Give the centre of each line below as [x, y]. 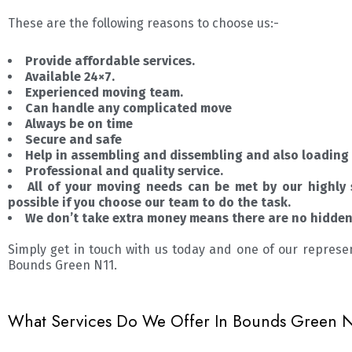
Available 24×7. [70, 76]
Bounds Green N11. [62, 265]
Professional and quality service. [124, 170]
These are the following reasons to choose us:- [143, 23]
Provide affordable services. [110, 60]
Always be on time [79, 123]
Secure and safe [73, 139]
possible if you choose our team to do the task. [149, 202]
